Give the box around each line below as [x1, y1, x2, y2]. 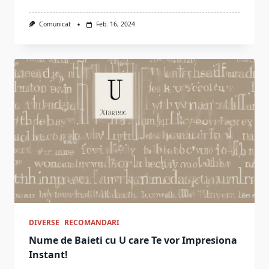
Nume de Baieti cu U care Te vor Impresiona [29, 233, 237, 247]
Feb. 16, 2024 [95, 20, 135, 29]
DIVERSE [29, 217, 59, 228]
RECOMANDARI [64, 217, 119, 228]
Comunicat [38, 20, 71, 29]
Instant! [29, 247, 68, 261]
